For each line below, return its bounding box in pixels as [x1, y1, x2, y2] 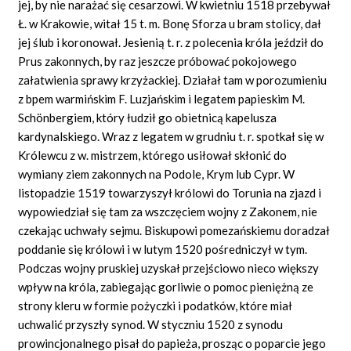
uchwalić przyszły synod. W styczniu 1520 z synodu [18, 317, 284, 331]
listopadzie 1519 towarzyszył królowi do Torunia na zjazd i [18, 185, 322, 200]
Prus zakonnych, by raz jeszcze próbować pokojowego [18, 53, 298, 68]
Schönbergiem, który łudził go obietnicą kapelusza [18, 110, 277, 125]
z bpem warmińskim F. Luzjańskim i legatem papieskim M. [18, 91, 306, 106]
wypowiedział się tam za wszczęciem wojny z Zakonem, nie [18, 204, 318, 219]
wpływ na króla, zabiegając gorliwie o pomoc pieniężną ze [18, 279, 314, 294]
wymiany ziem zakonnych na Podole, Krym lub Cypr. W [18, 166, 295, 181]
